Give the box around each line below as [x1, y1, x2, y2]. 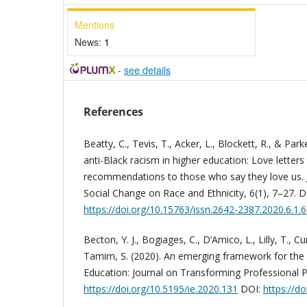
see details [123, 63, 171, 77]
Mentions [75, 18, 114, 32]
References [84, 104, 143, 120]
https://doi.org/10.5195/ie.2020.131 [84, 282, 238, 296]
